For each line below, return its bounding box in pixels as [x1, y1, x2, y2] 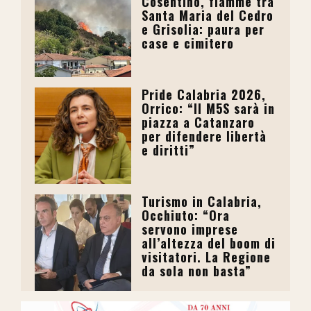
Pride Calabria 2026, [142, 85, 267, 103]
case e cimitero [142, 33, 235, 52]
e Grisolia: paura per [142, 19, 265, 38]
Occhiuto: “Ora [142, 205, 230, 224]
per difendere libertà [142, 126, 267, 145]
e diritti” [142, 140, 196, 159]
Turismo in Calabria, [142, 192, 262, 210]
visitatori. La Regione [142, 247, 271, 266]
